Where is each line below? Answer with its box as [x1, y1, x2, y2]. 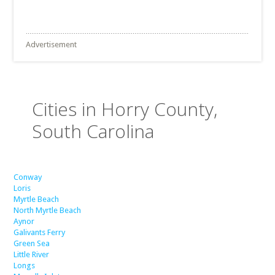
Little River [14, 250, 50, 259]
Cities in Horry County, [32, 96, 218, 122]
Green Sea [14, 239, 50, 248]
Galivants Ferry [14, 228, 66, 237]
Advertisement [26, 40, 77, 49]
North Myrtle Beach [14, 206, 82, 215]
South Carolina [32, 118, 155, 144]
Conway [14, 172, 42, 182]
